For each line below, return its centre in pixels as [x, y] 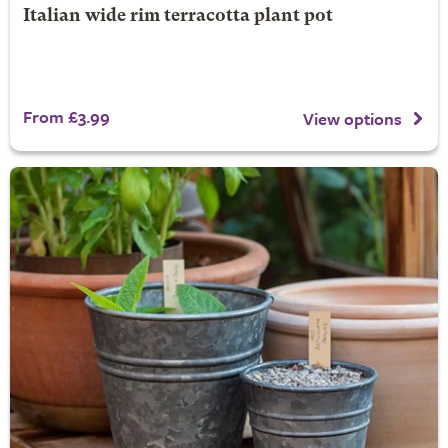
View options [352, 119]
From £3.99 [66, 117]
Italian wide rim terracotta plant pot [177, 17]
